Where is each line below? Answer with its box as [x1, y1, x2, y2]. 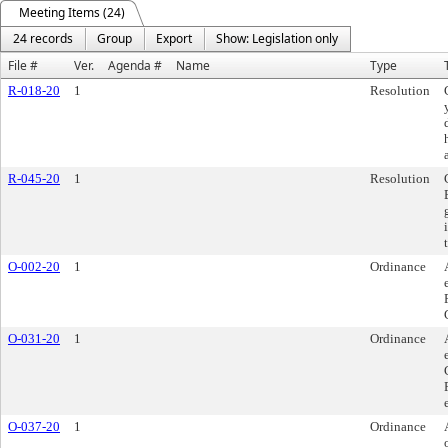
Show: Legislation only [216, 30, 338, 47]
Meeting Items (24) [19, 4, 125, 21]
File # [8, 57, 38, 74]
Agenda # [108, 57, 162, 74]
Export [156, 30, 192, 47]
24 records [13, 30, 73, 47]
